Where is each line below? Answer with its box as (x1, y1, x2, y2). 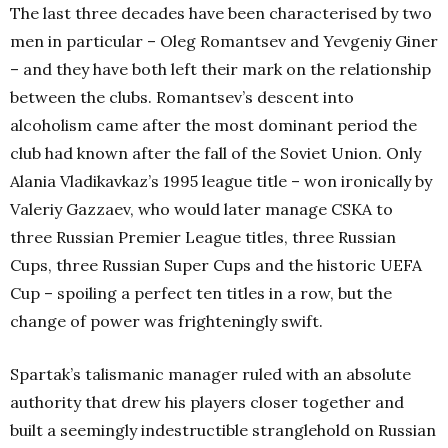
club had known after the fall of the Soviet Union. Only (10, 143, 421, 163)
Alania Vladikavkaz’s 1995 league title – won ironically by (10, 171, 432, 191)
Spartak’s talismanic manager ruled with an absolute (10, 364, 411, 384)
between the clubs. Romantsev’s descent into (10, 87, 354, 107)
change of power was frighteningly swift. (10, 311, 323, 331)
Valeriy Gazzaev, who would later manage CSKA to (10, 199, 393, 219)
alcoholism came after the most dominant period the (10, 115, 417, 135)
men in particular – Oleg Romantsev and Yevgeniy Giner (10, 31, 438, 51)
